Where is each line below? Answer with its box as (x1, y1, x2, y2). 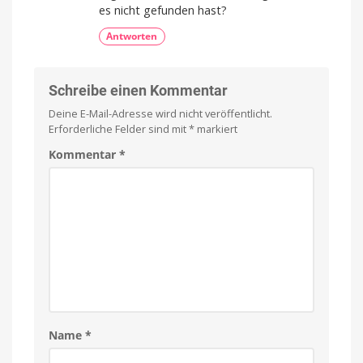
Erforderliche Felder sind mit (49, 121, 189, 136)
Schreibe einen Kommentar (49, 81, 228, 99)
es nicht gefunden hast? (99, 2, 227, 19)
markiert (194, 121, 237, 136)
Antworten (106, 29, 158, 44)
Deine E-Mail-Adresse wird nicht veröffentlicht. (49, 105, 272, 121)
